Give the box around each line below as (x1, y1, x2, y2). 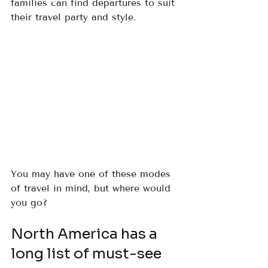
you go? (11, 196, 47, 208)
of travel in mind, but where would (11, 182, 174, 194)
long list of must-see (11, 244, 165, 263)
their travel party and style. (11, 11, 136, 23)
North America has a (11, 224, 160, 243)
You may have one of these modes (11, 167, 174, 179)
